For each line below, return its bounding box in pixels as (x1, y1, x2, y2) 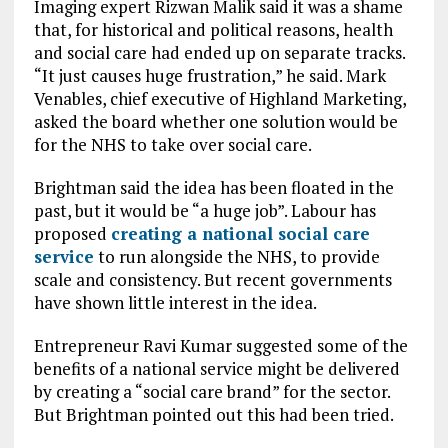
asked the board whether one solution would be (33, 110, 398, 133)
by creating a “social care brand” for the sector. (33, 380, 390, 403)
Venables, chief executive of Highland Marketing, (33, 87, 406, 110)
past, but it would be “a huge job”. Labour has (33, 199, 376, 222)
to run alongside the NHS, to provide (93, 245, 380, 268)
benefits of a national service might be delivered (33, 357, 400, 380)
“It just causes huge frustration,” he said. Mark (33, 64, 386, 87)
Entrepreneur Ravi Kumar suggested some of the (33, 334, 408, 357)
